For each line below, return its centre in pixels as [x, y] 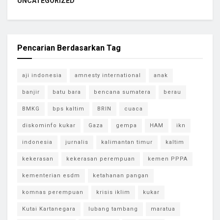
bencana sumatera [122, 92]
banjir [31, 92]
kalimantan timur [127, 142]
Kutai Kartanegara [49, 209]
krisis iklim [113, 192]
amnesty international [108, 75]
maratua [163, 209]
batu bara [67, 92]
